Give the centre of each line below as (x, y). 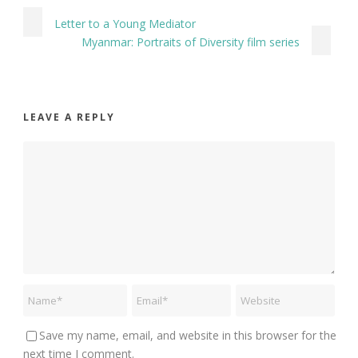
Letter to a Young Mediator (125, 23)
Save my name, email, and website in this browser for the (188, 335)
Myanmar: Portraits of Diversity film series (191, 42)
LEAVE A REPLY (69, 117)
